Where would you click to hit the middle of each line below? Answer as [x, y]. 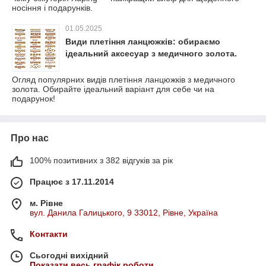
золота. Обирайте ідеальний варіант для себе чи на [113, 89]
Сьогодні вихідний [69, 256]
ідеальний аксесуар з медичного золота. [151, 54]
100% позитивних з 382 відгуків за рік [101, 161]
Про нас [30, 138]
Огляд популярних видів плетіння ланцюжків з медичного [123, 80]
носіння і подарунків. [52, 8]
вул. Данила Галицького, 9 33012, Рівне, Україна [124, 213]
